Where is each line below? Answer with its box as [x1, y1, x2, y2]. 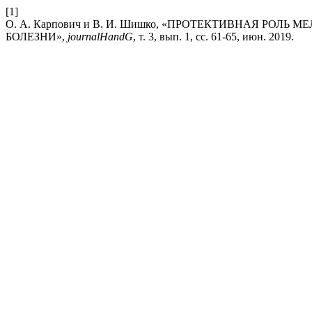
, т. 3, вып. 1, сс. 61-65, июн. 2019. [133, 31, 294, 42]
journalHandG [68, 31, 133, 42]
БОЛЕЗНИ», [6, 31, 68, 42]
